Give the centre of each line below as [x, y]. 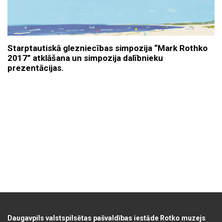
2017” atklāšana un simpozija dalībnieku [85, 58]
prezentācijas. [36, 68]
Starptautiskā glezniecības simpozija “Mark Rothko [108, 48]
